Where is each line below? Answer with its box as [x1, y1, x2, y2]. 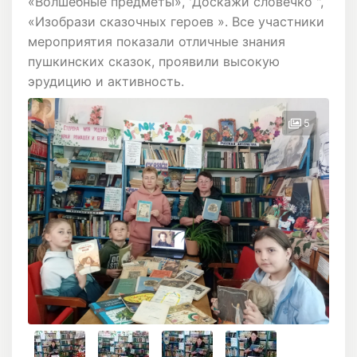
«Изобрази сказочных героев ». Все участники [28, 14, 324, 30]
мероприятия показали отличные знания [28, 33, 285, 50]
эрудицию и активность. [28, 73, 184, 90]
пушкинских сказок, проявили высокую [28, 53, 280, 70]
